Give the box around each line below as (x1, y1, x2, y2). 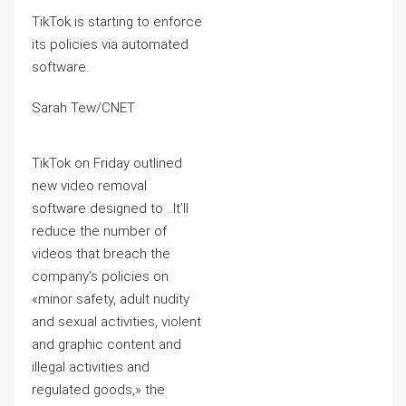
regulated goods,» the (32, 382, 165, 398)
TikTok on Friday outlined (32, 155, 182, 171)
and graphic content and (32, 336, 181, 353)
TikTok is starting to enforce (32, 14, 202, 30)
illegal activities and (32, 359, 150, 375)
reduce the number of (32, 223, 167, 239)
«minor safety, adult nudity (32, 291, 189, 307)
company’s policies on (32, 268, 169, 285)
